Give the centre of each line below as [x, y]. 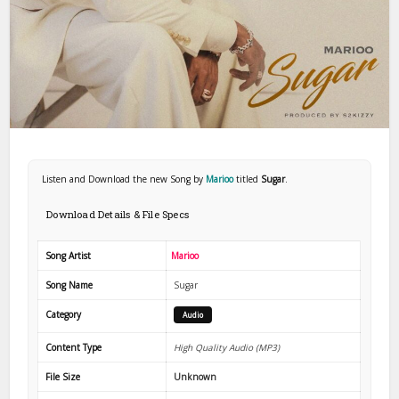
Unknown [195, 376]
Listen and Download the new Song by [124, 179]
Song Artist [69, 255]
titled [249, 179]
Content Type [74, 347]
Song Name [69, 285]
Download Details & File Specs [118, 214]
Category [64, 314]
